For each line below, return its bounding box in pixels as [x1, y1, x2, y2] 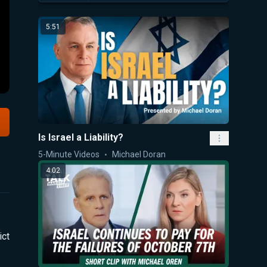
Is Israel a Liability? [38, 131, 123, 143]
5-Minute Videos [38, 149, 100, 159]
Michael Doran [112, 149, 166, 159]
